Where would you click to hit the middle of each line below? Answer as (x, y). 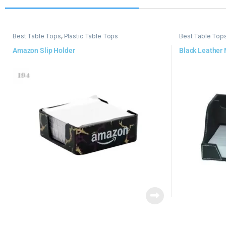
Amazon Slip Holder (44, 50)
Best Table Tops (37, 36)
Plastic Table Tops (91, 36)
